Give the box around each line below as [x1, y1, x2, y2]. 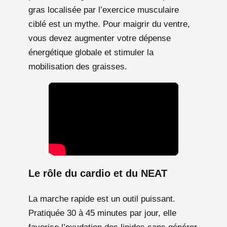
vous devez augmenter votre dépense [28, 33, 171, 43]
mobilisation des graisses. [28, 61, 127, 71]
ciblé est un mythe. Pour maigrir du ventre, [28, 19, 190, 29]
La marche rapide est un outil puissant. [28, 194, 175, 204]
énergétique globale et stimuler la [28, 47, 154, 57]
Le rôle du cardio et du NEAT [28, 168, 167, 179]
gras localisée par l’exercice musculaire [28, 5, 179, 15]
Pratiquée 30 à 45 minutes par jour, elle [28, 208, 176, 218]
